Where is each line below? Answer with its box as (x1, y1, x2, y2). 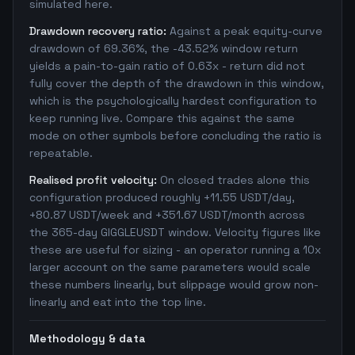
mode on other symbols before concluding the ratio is (29, 128, 322, 143)
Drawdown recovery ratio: (29, 24, 166, 38)
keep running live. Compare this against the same (29, 111, 295, 125)
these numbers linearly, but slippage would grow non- (29, 277, 319, 292)
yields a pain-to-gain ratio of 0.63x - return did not (29, 59, 305, 73)
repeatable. (29, 146, 93, 160)
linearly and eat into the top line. (29, 295, 206, 309)
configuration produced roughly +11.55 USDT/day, (29, 190, 295, 204)
